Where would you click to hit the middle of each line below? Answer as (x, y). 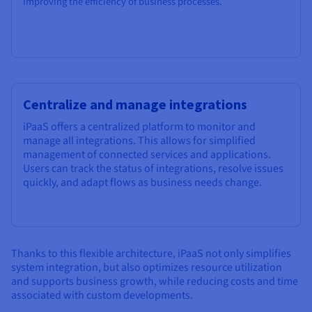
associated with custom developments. (102, 295)
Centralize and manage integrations (135, 104)
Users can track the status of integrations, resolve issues (153, 168)
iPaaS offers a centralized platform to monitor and (139, 126)
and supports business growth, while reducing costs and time (155, 281)
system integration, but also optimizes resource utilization (147, 267)
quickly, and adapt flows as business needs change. (142, 182)
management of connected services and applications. (147, 154)
